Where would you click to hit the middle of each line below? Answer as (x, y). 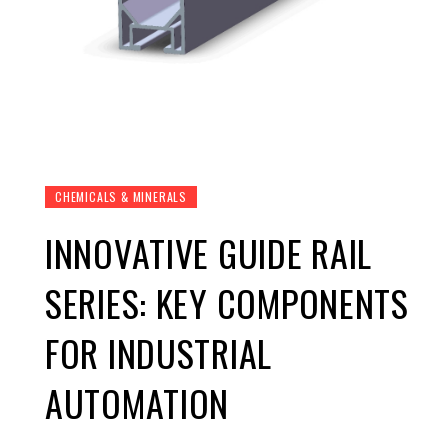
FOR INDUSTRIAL (159, 352)
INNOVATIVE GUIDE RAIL (209, 252)
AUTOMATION (137, 402)
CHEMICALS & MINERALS (121, 196)
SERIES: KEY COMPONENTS (227, 302)
